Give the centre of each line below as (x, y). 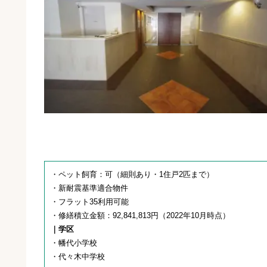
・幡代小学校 (74, 243)
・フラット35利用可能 (90, 202)
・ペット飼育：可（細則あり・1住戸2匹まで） (132, 175)
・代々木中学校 (78, 257)
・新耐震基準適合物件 (89, 188)
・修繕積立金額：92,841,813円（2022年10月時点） (140, 216)
